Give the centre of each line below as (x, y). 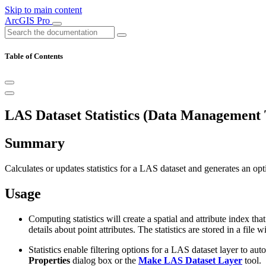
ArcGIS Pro (28, 20)
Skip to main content (43, 10)
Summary (35, 143)
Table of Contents (34, 56)
